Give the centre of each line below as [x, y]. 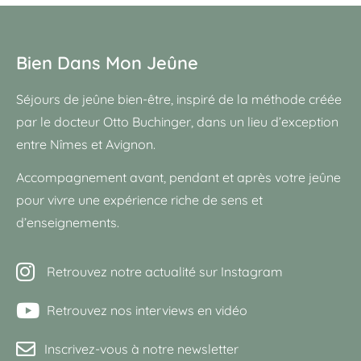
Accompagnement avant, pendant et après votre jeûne [178, 177]
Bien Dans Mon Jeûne [107, 63]
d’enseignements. [68, 222]
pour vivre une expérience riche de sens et [139, 199]
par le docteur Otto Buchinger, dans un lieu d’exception [177, 122]
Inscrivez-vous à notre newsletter [141, 349]
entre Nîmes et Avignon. [87, 145]
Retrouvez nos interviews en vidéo [147, 310]
